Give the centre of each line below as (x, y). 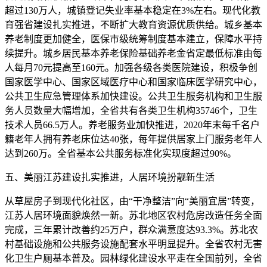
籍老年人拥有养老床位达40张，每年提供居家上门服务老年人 (133, 139)
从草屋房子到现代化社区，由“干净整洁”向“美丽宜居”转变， (132, 201)
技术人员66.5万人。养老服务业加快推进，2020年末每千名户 (132, 125)
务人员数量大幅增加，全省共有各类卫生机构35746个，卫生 (131, 111)
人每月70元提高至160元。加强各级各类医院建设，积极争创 (131, 68)
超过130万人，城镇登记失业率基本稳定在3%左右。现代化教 (133, 10)
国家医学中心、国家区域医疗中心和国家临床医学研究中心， (133, 82)
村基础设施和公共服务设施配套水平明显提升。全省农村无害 (133, 244)
